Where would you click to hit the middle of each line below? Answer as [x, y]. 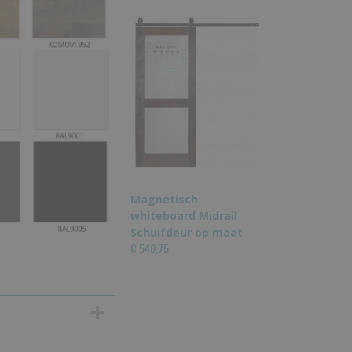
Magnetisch [164, 199]
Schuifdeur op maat [187, 232]
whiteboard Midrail [184, 216]
